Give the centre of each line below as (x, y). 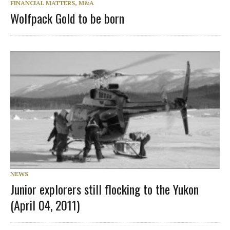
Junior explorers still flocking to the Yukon (104, 189)
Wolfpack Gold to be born (67, 18)
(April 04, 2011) (45, 205)
